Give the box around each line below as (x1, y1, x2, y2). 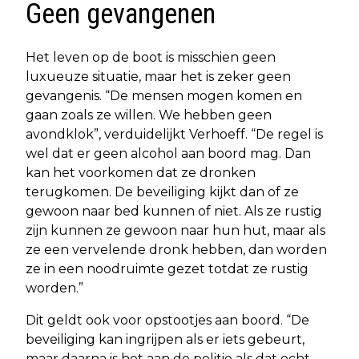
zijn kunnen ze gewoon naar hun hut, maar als (26, 222, 325, 238)
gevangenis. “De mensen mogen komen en (26, 87, 302, 103)
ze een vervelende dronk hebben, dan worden (26, 241, 327, 257)
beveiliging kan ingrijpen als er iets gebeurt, (26, 331, 305, 347)
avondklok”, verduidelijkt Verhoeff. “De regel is (26, 126, 323, 142)
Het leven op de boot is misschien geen (26, 49, 276, 65)
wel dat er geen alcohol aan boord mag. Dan (26, 145, 311, 161)
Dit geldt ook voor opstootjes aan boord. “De (26, 312, 309, 328)
